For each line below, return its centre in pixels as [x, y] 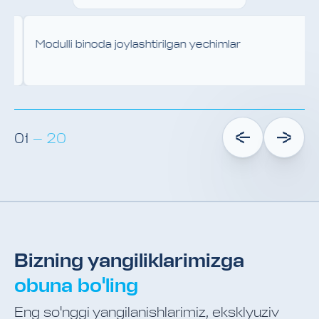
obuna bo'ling [76, 285]
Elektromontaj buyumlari [166, 44]
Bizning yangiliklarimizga [129, 260]
